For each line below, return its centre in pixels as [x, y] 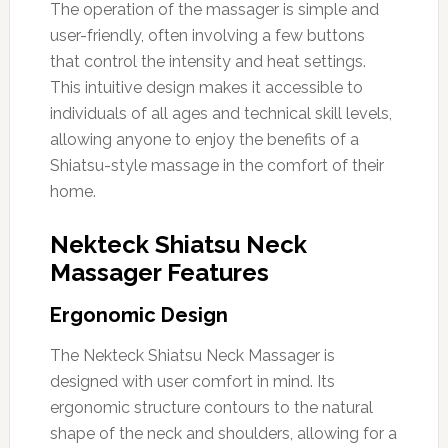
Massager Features [159, 272]
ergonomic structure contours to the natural [211, 407]
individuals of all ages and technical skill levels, [220, 113]
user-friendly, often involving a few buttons [207, 35]
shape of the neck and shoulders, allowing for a [223, 433]
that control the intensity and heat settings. [207, 61]
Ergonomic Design [138, 314]
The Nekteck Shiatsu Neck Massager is [192, 355]
